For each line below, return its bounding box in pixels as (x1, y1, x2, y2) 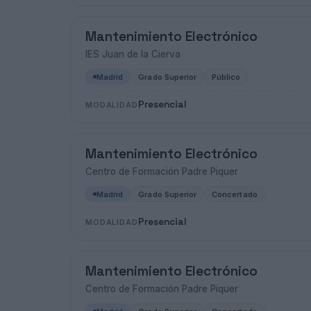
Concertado (212, 189, 258, 199)
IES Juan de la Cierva (85, 49, 180, 60)
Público (212, 72, 241, 82)
